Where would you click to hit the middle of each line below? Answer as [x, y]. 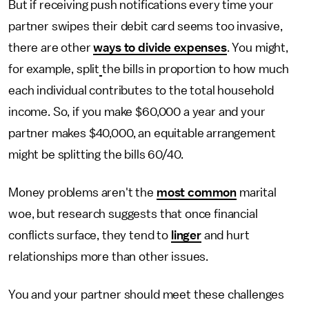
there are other [51, 48]
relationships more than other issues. [110, 257]
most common [197, 193]
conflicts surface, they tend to [90, 236]
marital [257, 193]
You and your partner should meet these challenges [147, 295]
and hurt [225, 236]
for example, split [54, 69]
